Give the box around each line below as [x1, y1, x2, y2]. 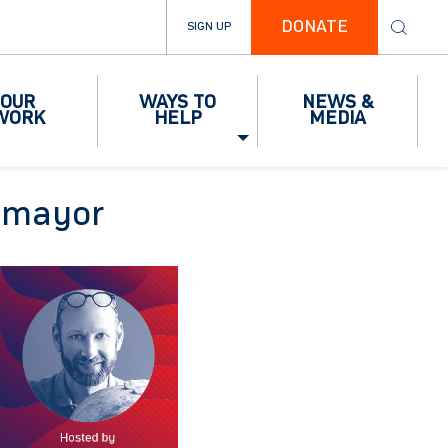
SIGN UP [187, 21, 231, 33]
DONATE [281, 18, 348, 36]
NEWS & [302, 93, 373, 113]
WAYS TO [139, 93, 216, 113]
